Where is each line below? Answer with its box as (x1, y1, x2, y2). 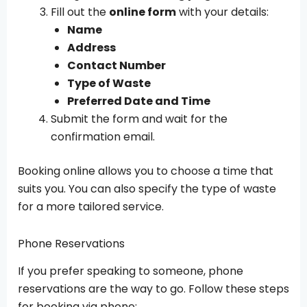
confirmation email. (51, 128, 155, 145)
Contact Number (67, 57, 166, 73)
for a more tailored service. (18, 198, 164, 214)
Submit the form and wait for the (51, 110, 228, 127)
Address (67, 39, 116, 56)
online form (109, 3, 176, 20)
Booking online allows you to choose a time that (18, 162, 273, 179)
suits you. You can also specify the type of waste (18, 180, 276, 197)
